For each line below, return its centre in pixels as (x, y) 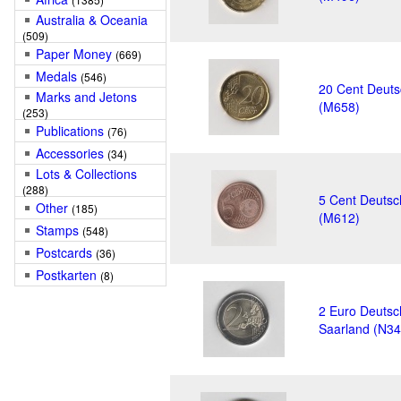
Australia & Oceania (92, 20)
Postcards (64, 252)
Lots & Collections (86, 174)
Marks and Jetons (86, 97)
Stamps (57, 230)
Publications (70, 131)
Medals (56, 76)
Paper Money (74, 54)
